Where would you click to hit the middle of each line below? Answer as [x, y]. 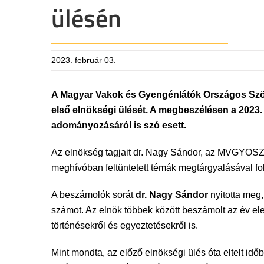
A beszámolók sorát [93, 195]
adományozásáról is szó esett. [119, 125]
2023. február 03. [84, 60]
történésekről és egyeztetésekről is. [125, 225]
